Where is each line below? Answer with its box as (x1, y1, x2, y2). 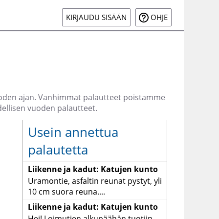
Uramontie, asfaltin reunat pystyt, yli (27, 175, 162, 187)
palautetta (27, 141, 88, 159)
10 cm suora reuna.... (27, 186, 105, 197)
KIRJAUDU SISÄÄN (66, 12, 127, 22)
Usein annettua (27, 123, 118, 141)
